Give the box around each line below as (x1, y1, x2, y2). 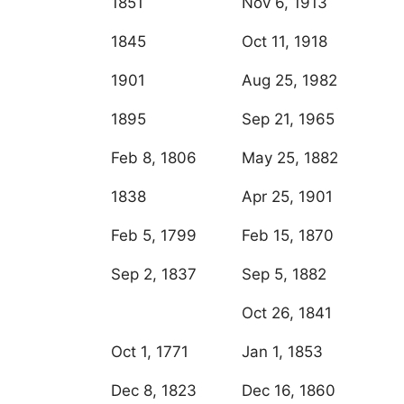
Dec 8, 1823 (111, 381, 197, 400)
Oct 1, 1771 (111, 343, 188, 362)
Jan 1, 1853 (242, 343, 323, 362)
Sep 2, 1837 (111, 265, 197, 284)
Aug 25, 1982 (242, 71, 337, 90)
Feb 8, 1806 (111, 149, 197, 168)
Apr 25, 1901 (242, 188, 333, 207)
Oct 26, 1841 (242, 304, 332, 323)
